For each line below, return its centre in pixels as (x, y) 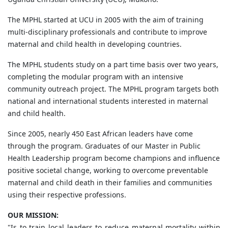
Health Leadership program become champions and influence (114, 158)
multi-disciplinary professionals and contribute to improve (107, 32)
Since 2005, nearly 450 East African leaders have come (100, 134)
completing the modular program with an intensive (95, 77)
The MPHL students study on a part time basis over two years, (113, 64)
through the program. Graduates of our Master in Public (104, 146)
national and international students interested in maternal (108, 101)
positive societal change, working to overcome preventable (108, 170)
